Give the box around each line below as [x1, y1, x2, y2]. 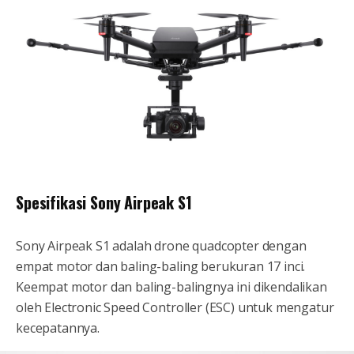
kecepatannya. [16, 319, 100, 337]
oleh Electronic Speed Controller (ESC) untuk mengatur [16, 299, 334, 317]
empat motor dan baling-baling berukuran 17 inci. [16, 258, 306, 276]
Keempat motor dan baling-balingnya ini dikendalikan [16, 278, 327, 296]
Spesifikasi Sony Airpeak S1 [16, 190, 192, 215]
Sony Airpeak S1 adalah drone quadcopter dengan [16, 237, 307, 255]
